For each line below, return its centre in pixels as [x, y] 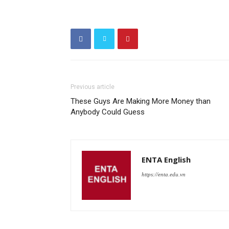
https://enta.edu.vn [164, 174]
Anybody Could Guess [108, 112]
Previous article [93, 87]
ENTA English [166, 159]
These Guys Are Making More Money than [141, 101]
